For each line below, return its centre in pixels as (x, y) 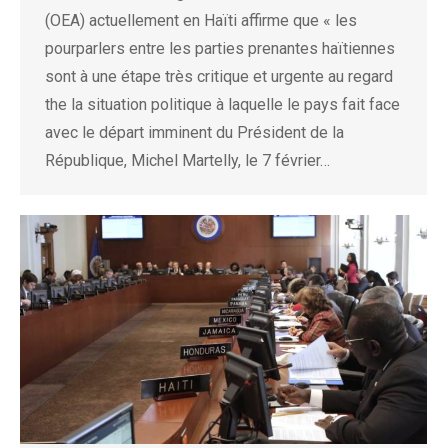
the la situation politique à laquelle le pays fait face (222, 104)
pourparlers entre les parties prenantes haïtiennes (220, 48)
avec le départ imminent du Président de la (194, 132)
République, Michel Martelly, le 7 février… (187, 160)
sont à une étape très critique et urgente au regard (219, 76)
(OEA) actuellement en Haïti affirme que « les (201, 20)
